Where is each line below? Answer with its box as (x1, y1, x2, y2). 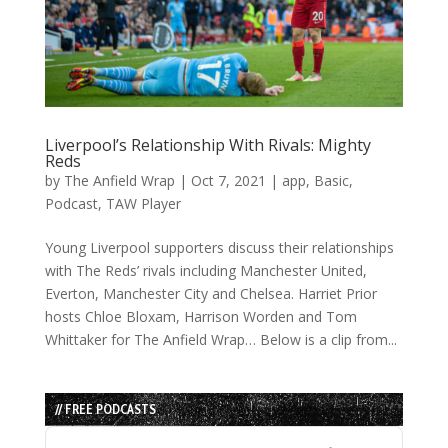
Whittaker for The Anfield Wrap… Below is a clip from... (44, 329, 397, 349)
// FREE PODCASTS (54, 400, 156, 417)
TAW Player (105, 193, 181, 213)
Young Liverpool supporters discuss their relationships (44, 237, 394, 257)
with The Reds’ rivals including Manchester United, (44, 260, 367, 280)
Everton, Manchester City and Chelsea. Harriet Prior (44, 283, 377, 303)
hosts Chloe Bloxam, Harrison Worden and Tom (44, 306, 357, 326)
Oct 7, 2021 (190, 170, 266, 190)
